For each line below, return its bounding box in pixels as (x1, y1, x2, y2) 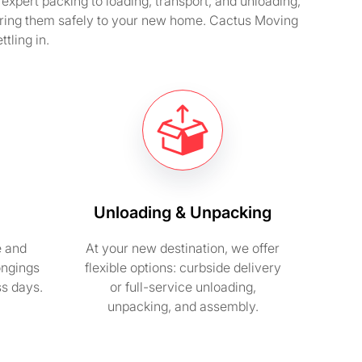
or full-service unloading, (109, 279, 256, 295)
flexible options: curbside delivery (84, 259, 281, 276)
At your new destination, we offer (86, 240, 280, 256)
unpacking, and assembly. (107, 298, 259, 314)
